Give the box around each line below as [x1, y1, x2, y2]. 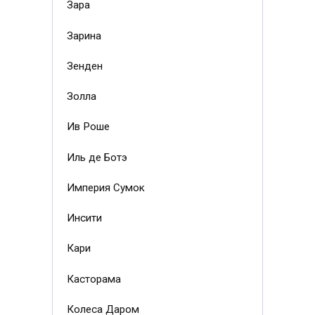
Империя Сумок [66, 181, 145, 194]
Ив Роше [66, 120, 110, 134]
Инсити [66, 212, 102, 225]
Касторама [66, 272, 121, 285]
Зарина [66, 29, 101, 42]
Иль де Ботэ [66, 150, 127, 164]
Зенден [66, 59, 103, 72]
